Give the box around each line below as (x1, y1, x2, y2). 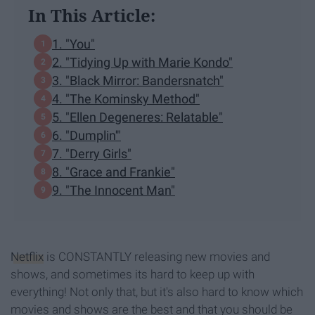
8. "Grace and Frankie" (52, 164, 175, 179)
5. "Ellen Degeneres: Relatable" (52, 109, 223, 124)
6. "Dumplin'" (52, 127, 121, 143)
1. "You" (52, 36, 95, 51)
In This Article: (28, 4, 155, 27)
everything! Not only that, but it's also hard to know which (11, 285, 303, 300)
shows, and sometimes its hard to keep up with (11, 267, 255, 282)
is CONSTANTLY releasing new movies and (44, 250, 270, 264)
